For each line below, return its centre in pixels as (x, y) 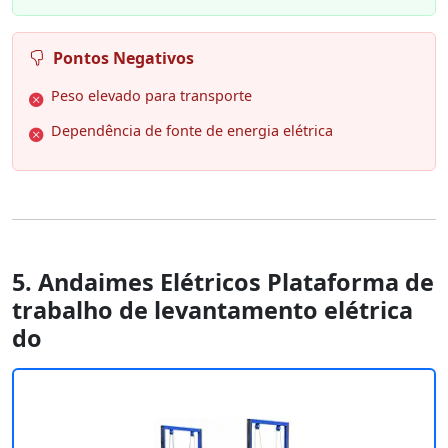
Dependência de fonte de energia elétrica (192, 130)
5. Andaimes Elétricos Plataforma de (223, 281)
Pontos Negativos (123, 57)
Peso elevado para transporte (151, 95)
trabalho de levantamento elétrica (212, 309)
